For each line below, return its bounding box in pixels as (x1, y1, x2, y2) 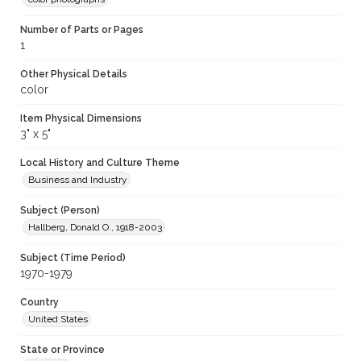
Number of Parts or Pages (20, 24, 143, 36)
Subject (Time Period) (20, 252, 126, 264)
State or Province (20, 344, 105, 356)
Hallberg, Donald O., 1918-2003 (28, 222, 162, 234)
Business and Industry (28, 174, 127, 186)
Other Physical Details (20, 68, 127, 81)
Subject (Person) (20, 205, 100, 217)
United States (28, 313, 88, 326)
